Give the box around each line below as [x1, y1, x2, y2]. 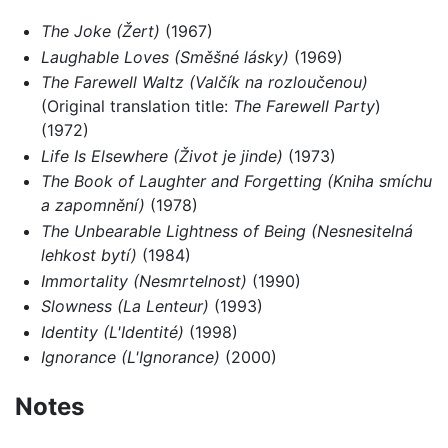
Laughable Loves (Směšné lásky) [40, 46, 289, 67]
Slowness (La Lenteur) [40, 296, 209, 317]
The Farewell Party [232, 96, 375, 117]
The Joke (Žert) [40, 20, 160, 41]
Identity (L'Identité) [40, 321, 184, 342]
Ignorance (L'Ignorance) [40, 347, 220, 368]
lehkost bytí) [40, 244, 137, 265]
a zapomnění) [40, 195, 145, 216]
